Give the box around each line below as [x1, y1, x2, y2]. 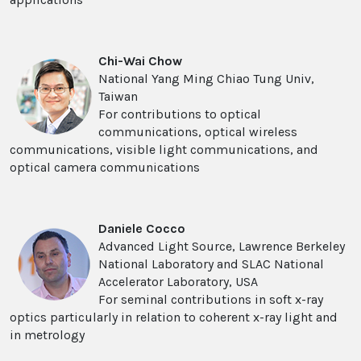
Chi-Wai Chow [98, 53, 182, 69]
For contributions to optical [98, 106, 261, 122]
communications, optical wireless [98, 124, 297, 140]
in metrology [10, 327, 85, 343]
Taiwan [98, 89, 138, 105]
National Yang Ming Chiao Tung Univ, [98, 71, 314, 87]
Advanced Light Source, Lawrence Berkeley [98, 239, 345, 255]
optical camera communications [10, 160, 200, 176]
